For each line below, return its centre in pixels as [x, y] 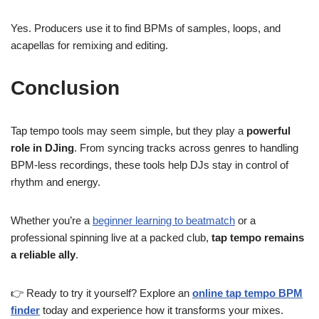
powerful [268, 131]
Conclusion [65, 88]
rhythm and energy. [56, 182]
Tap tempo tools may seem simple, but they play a [129, 131]
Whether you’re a [52, 220]
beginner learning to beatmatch [164, 220]
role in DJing [42, 148]
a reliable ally [43, 255]
